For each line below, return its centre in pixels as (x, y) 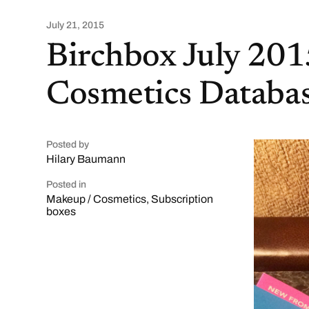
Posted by (68, 144)
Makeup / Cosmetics (97, 199)
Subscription (182, 199)
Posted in (67, 185)
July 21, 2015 (76, 25)
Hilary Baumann (86, 159)
